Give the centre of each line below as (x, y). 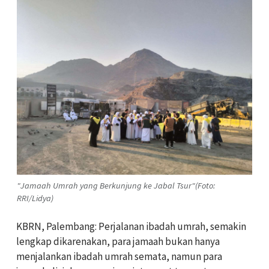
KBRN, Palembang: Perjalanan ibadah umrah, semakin (131, 226)
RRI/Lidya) (35, 198)
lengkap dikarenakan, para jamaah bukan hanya (118, 241)
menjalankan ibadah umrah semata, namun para (119, 256)
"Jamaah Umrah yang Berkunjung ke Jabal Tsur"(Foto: (116, 185)
